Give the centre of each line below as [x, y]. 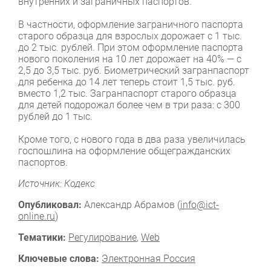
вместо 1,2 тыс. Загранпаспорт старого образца [127, 93]
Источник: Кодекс [57, 183]
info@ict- [200, 204]
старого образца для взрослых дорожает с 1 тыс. [130, 36]
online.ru [37, 216]
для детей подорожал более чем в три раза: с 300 [129, 105]
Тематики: [42, 237]
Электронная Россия [149, 258]
